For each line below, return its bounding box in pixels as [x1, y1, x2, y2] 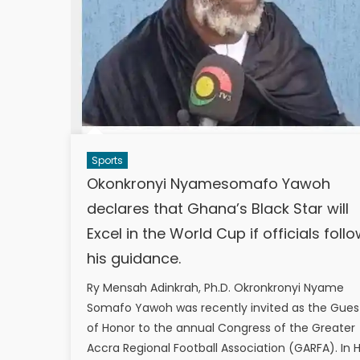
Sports [91, 153, 123, 167]
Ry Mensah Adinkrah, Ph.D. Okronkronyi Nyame [86, 279, 344, 296]
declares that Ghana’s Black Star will [86, 198, 349, 219]
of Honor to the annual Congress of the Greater [86, 319, 355, 336]
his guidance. [86, 247, 181, 268]
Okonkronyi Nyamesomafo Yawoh [86, 173, 330, 194]
